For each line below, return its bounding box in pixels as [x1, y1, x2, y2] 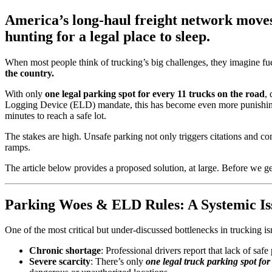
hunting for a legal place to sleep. [5, 28, 210, 44]
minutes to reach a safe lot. [5, 110, 106, 121]
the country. [5, 67, 54, 78]
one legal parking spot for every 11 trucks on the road [45, 88, 265, 99]
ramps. [5, 141, 30, 152]
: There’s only [90, 256, 146, 267]
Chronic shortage [29, 245, 101, 256]
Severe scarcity [29, 256, 90, 267]
